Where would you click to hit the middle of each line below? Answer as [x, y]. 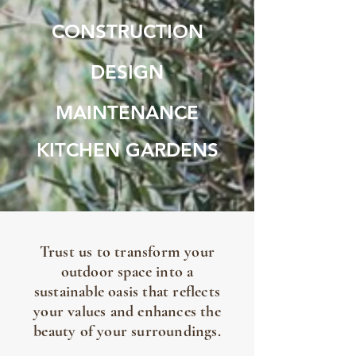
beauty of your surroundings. [127, 331]
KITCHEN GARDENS [127, 150]
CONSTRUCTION [127, 31]
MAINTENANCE [127, 112]
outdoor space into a [127, 272]
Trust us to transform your [127, 252]
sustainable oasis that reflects [127, 292]
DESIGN [127, 72]
